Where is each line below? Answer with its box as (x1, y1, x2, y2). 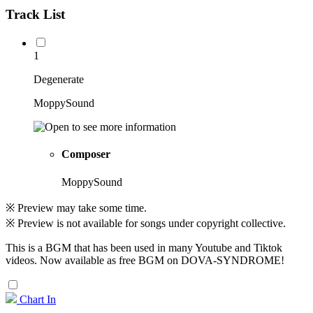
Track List (6, 7, 65, 22)
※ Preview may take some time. (6, 201, 147, 214)
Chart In (20, 293, 56, 305)
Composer (61, 148, 110, 161)
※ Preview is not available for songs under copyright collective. (6, 217, 286, 229)
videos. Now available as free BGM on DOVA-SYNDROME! (6, 254, 284, 266)
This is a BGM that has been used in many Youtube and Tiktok (6, 241, 282, 254)
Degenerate (34, 73, 84, 86)
